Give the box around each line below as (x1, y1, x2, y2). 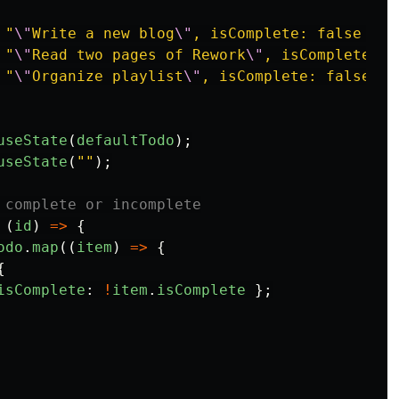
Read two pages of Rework (32, 46, 246, 63)
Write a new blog (32, 25, 175, 42)
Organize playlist (32, 68, 183, 85)
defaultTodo (77, 132, 175, 149)
